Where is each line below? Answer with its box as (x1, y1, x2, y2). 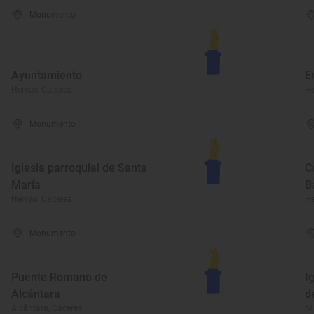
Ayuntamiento (11, 69, 82, 82)
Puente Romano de (11, 271, 107, 284)
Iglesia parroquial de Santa (11, 161, 147, 175)
